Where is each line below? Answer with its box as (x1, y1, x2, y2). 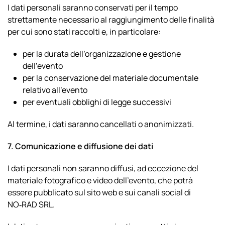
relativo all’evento (23, 84, 87, 95)
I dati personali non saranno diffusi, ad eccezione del (8, 163, 198, 174)
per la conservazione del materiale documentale (23, 72, 198, 83)
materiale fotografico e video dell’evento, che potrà (8, 175, 193, 186)
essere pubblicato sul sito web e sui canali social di (8, 187, 191, 198)
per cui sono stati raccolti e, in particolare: (8, 26, 161, 37)
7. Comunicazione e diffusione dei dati (8, 141, 153, 152)
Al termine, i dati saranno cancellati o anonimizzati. (8, 119, 194, 130)
